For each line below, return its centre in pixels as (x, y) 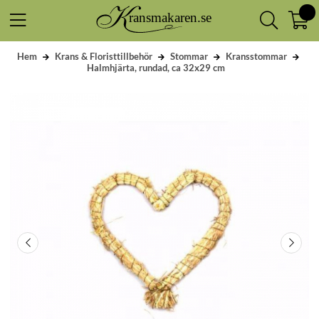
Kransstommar (256, 56)
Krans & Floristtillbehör (103, 56)
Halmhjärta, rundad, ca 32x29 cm (156, 67)
